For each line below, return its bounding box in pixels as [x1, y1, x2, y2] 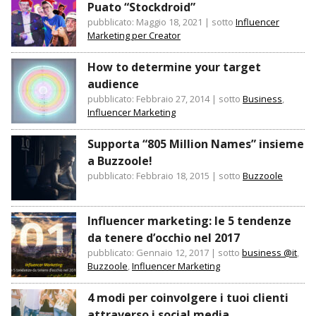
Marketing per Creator [87, 29, 181, 42]
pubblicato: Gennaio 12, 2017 [87, 246, 209, 260]
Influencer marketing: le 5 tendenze [87, 213, 291, 229]
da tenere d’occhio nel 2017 [87, 230, 240, 246]
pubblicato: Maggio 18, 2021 [87, 16, 202, 29]
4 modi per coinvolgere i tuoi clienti [87, 290, 288, 306]
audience [87, 76, 139, 92]
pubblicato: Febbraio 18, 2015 [87, 169, 209, 183]
